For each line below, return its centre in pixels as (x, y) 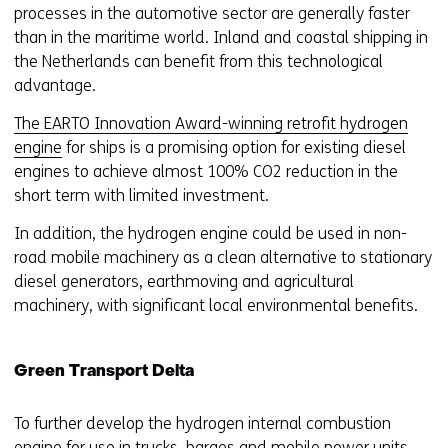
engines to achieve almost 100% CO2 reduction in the (206, 172)
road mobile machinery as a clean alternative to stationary (223, 258)
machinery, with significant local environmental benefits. (216, 306)
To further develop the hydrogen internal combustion (202, 424)
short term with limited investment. (141, 196)
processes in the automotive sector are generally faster (212, 14)
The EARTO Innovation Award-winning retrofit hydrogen (211, 124)
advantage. (55, 86)
